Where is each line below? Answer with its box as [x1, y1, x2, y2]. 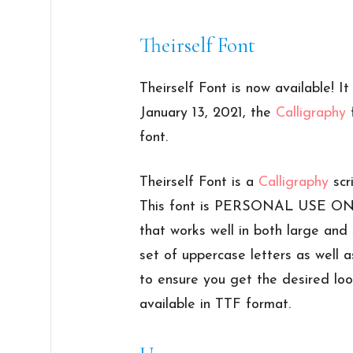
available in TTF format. [139, 297, 292, 313]
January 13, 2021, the [139, 106, 277, 121]
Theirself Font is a [139, 175, 259, 191]
